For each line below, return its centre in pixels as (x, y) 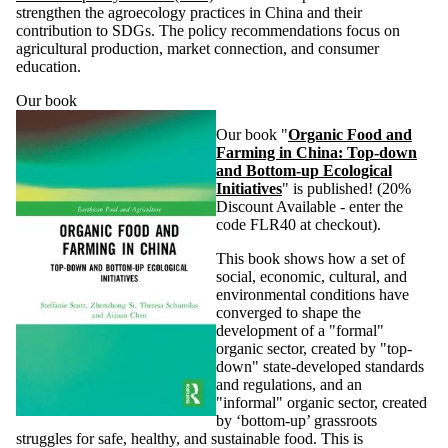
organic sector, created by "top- (314, 349)
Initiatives (249, 189)
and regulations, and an (289, 385)
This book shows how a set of (310, 259)
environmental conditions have (312, 295)
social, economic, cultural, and (311, 277)
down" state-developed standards (320, 367)
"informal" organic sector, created (321, 403)
